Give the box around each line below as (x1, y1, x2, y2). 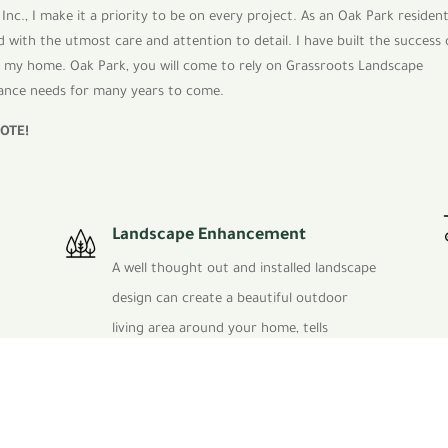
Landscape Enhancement (111, 226, 306, 245)
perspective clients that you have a (111, 351, 330, 367)
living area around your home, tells (111, 321, 328, 337)
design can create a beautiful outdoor (111, 291, 348, 307)
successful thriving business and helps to (111, 381, 365, 397)
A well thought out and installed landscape (111, 261, 376, 277)
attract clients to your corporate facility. (111, 411, 367, 427)
